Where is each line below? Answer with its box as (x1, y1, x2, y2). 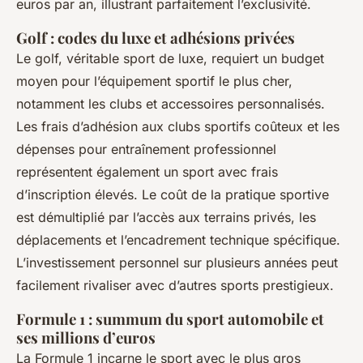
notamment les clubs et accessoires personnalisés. (16, 95, 325, 112)
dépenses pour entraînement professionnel (16, 140, 276, 157)
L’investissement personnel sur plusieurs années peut (16, 254, 338, 271)
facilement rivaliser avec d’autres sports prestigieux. (16, 276, 334, 293)
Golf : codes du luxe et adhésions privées (16, 27, 295, 48)
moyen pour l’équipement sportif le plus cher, (16, 72, 293, 89)
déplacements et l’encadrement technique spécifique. (16, 231, 340, 248)
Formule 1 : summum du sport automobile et (16, 308, 324, 329)
